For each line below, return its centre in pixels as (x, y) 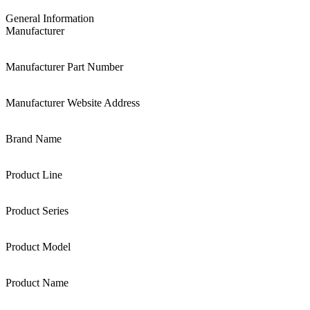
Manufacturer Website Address (73, 102)
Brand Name (34, 138)
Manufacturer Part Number (64, 66)
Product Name (37, 282)
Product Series (37, 210)
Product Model (38, 246)
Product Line (34, 174)
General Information (50, 18)
